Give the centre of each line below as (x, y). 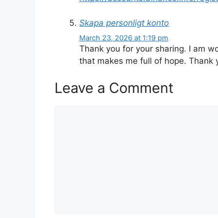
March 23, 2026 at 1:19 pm (124, 38)
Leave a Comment (114, 88)
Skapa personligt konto (124, 23)
